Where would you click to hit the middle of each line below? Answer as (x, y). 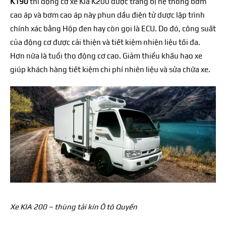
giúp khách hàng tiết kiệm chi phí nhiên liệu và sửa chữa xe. (110, 70)
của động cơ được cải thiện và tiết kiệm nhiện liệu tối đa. (105, 42)
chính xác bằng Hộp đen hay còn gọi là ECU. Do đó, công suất (113, 29)
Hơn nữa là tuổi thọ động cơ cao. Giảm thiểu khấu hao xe (106, 56)
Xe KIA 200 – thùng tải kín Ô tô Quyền (74, 207)
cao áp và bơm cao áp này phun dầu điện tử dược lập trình (107, 15)
